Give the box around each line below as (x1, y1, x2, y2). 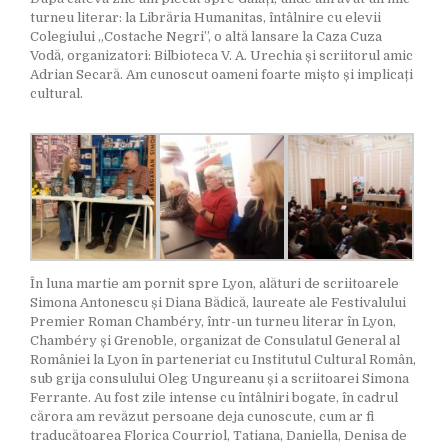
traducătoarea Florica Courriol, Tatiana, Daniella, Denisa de (30, 428, 407, 444)
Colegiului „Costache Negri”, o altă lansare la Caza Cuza (30, 29, 382, 45)
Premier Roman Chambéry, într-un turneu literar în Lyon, (30, 314, 396, 330)
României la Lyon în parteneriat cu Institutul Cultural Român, (30, 352, 416, 368)
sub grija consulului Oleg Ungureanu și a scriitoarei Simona (30, 371, 409, 387)
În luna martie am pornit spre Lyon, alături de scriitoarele (30, 276, 399, 292)
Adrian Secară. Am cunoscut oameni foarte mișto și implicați (30, 67, 413, 83)
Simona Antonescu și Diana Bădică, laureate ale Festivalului (30, 295, 406, 311)
